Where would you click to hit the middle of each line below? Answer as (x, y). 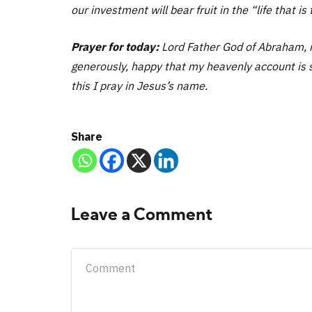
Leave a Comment (142, 216)
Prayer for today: (116, 46)
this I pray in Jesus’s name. (139, 85)
